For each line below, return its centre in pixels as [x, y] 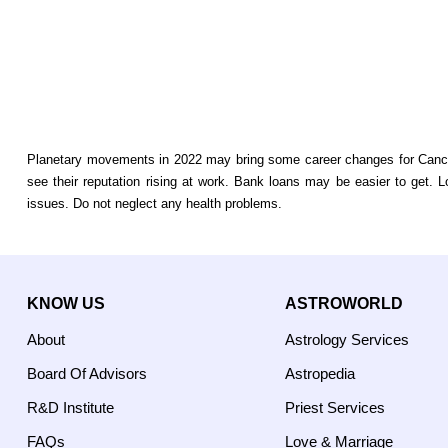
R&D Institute [70, 407]
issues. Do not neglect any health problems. [160, 203]
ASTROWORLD [344, 303]
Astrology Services [347, 339]
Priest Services [335, 407]
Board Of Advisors [87, 373]
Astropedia [320, 373]
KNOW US [66, 303]
